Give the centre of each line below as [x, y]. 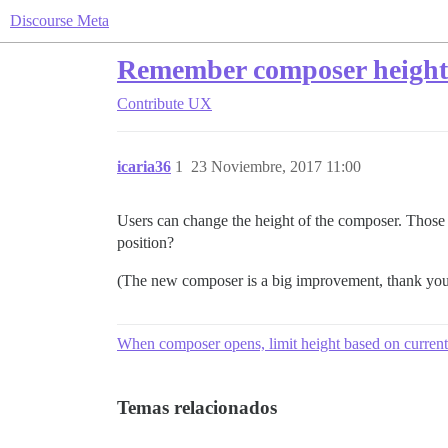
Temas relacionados [197, 407]
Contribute [150, 103]
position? [145, 242]
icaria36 [144, 166]
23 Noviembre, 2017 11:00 [276, 166]
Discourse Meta [59, 20]
